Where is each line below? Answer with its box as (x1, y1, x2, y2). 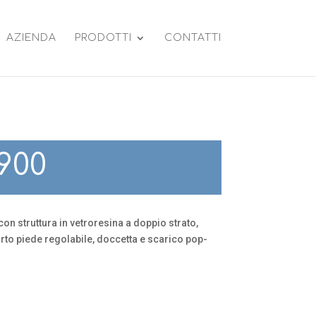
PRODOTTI (74, 32, 132, 43)
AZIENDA (6, 32, 56, 43)
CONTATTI (164, 32, 221, 43)
